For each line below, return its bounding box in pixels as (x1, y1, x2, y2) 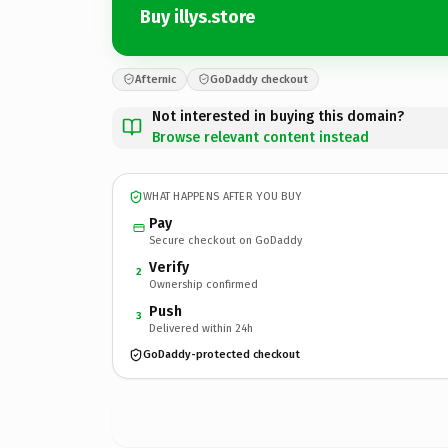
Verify (149, 258, 189, 276)
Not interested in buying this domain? (152, 107, 404, 125)
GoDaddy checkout (210, 72, 308, 86)
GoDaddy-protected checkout (143, 348, 300, 361)
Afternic (135, 72, 176, 86)
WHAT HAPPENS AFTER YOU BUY (143, 190, 302, 203)
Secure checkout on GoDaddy (149, 233, 302, 247)
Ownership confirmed (149, 277, 258, 291)
